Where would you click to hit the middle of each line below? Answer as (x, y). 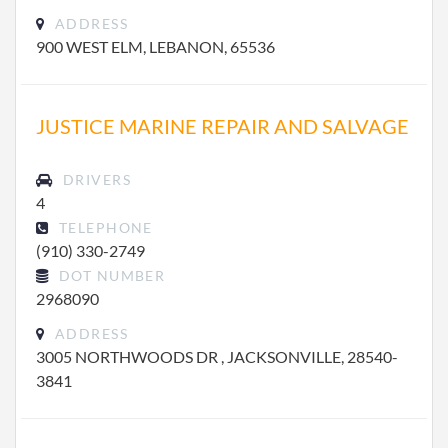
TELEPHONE (103, 227)
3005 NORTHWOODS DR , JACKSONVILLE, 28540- (217, 356)
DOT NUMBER (110, 275)
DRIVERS (94, 179)
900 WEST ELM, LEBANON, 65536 (155, 46)
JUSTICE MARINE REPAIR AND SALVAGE (222, 126)
